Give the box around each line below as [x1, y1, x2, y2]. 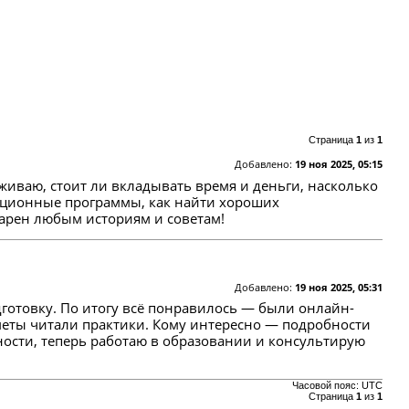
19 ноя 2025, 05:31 [294, 279, 383, 294]
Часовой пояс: [291, 380, 362, 392]
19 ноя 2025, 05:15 [294, 156, 383, 171]
